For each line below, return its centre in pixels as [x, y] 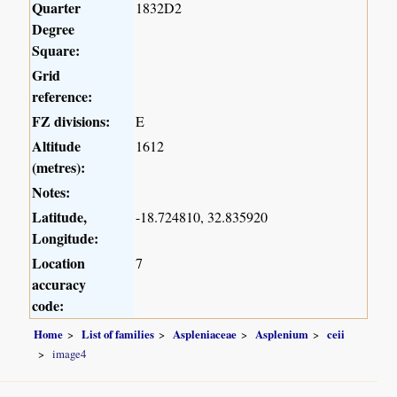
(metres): [59, 167]
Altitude [57, 146]
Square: [56, 51]
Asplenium [282, 334]
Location [59, 263]
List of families [118, 334]
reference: [62, 97]
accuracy [59, 284]
